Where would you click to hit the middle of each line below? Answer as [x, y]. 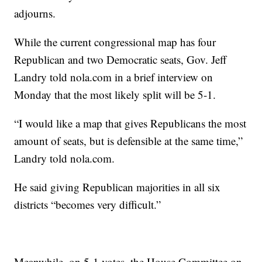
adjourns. [35, 13]
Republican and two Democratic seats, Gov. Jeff [120, 60]
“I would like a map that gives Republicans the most [130, 123]
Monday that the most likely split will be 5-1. [115, 95]
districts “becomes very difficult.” [88, 205]
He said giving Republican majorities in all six [118, 187]
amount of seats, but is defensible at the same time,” [129, 141]
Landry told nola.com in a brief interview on [114, 77]
